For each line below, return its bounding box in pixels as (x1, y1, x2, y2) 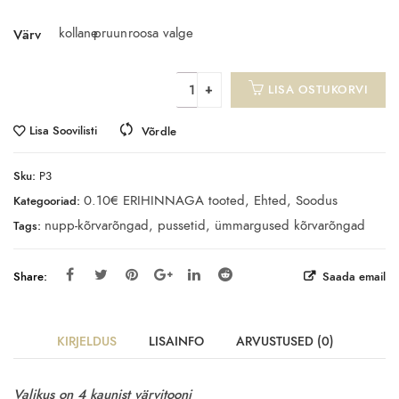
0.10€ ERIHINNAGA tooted (84, 191, 245, 210)
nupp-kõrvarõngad (45, 216, 149, 235)
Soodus (296, 191, 338, 210)
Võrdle (141, 123, 177, 141)
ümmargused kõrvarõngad (215, 216, 365, 235)
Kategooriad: (13, 192, 80, 210)
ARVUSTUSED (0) (235, 333, 334, 351)
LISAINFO (148, 333, 204, 351)
